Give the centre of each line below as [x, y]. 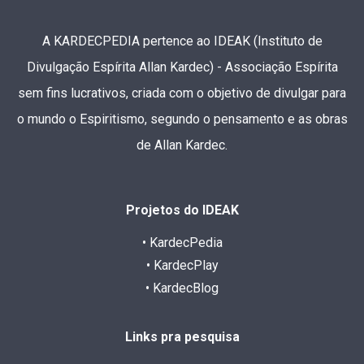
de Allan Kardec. [182, 145]
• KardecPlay [182, 265]
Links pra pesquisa [182, 336]
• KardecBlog [182, 288]
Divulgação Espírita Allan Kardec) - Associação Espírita [182, 67]
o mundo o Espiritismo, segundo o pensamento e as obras [182, 119]
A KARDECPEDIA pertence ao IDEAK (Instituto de [182, 41]
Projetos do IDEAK [182, 210]
